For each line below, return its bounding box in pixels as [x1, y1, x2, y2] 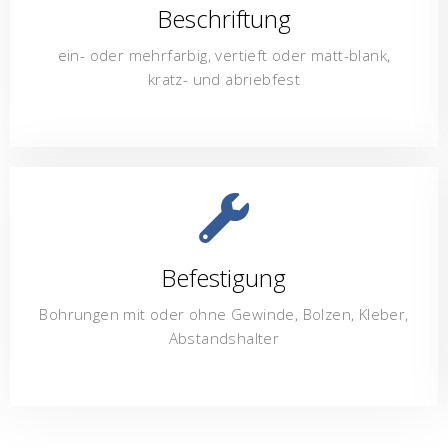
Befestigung [161, 260, 287, 294]
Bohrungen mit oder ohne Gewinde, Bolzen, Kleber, [39, 303, 409, 324]
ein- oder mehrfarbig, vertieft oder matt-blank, [57, 44, 391, 65]
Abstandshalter [168, 327, 280, 348]
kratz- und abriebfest [147, 68, 301, 89]
